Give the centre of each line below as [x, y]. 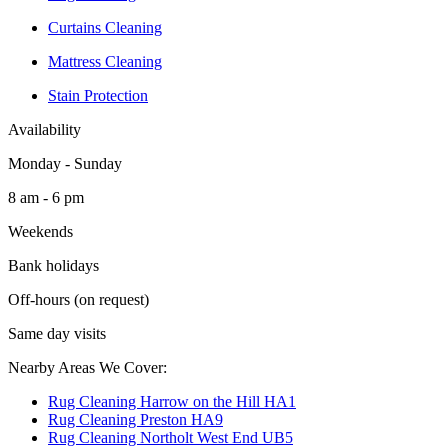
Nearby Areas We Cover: [87, 367]
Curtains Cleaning [105, 27]
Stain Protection [98, 95]
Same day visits [57, 333]
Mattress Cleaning [105, 61]
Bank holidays [53, 265]
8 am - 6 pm [46, 197]
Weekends [40, 231]
